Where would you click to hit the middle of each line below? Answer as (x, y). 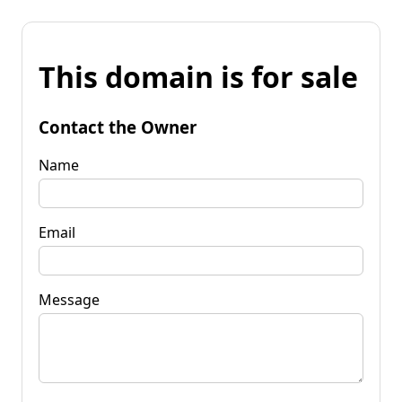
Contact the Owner (118, 127)
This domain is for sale (198, 77)
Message (69, 299)
